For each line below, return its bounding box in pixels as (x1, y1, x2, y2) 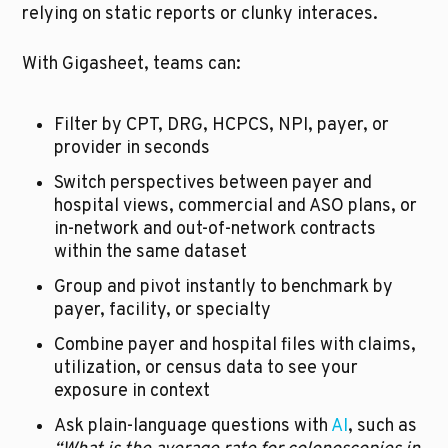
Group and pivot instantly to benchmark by (54, 276, 394, 300)
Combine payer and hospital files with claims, (54, 334, 417, 358)
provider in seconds (54, 137, 211, 161)
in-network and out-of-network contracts (54, 218, 377, 242)
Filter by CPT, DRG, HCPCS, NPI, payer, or (54, 114, 390, 138)
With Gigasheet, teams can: (22, 53, 242, 77)
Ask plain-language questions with (54, 415, 332, 439)
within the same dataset (54, 241, 248, 265)
